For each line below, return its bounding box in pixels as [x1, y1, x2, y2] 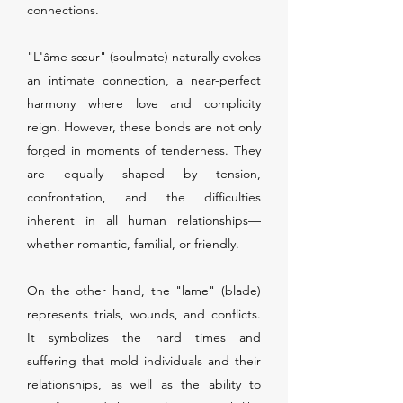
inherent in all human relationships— [27, 212, 261, 228]
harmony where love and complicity [27, 95, 261, 112]
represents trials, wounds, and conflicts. [27, 306, 261, 322]
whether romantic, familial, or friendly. [27, 236, 239, 252]
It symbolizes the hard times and [27, 329, 261, 345]
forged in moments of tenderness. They [27, 142, 261, 158]
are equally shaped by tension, [27, 166, 261, 182]
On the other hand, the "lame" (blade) [27, 282, 261, 299]
